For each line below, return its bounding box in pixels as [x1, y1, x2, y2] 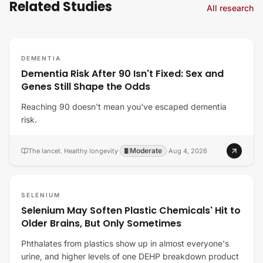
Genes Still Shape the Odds [21, 80, 150, 93]
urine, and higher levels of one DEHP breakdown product [21, 251, 239, 261]
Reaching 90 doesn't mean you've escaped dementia [21, 102, 227, 112]
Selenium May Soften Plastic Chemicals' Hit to [21, 204, 241, 217]
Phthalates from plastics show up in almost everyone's [21, 238, 229, 248]
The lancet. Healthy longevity [28, 147, 118, 155]
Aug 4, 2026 [168, 147, 207, 155]
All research [207, 3, 254, 13]
